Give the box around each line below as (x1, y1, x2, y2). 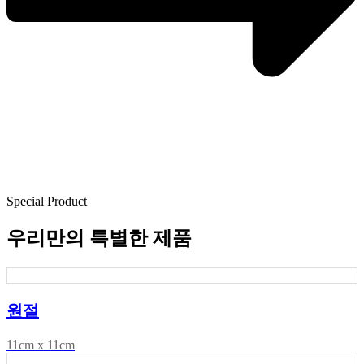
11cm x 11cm (6, 338, 75, 353)
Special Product (6, 194, 87, 209)
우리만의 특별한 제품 (6, 227, 192, 249)
